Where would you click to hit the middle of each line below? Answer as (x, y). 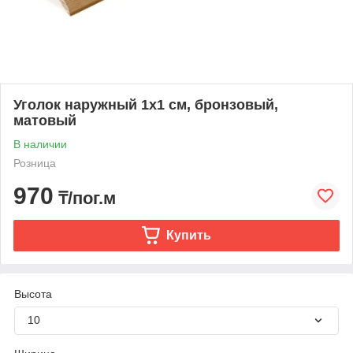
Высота (33, 294)
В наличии (40, 144)
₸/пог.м (85, 198)
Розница (35, 163)
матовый (45, 120)
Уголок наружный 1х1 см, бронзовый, (146, 104)
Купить (188, 235)
